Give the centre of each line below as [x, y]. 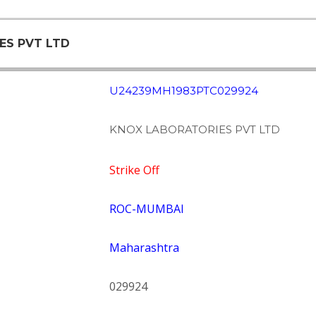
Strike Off [134, 170]
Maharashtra [144, 248]
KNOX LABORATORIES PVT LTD [194, 129]
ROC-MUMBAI [146, 209]
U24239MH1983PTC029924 [183, 91]
